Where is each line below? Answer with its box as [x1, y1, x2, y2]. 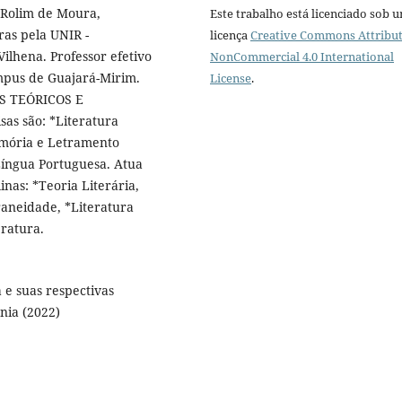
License [210, 70, 251, 87]
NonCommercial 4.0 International [210, 48, 394, 66]
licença [210, 27, 250, 44]
